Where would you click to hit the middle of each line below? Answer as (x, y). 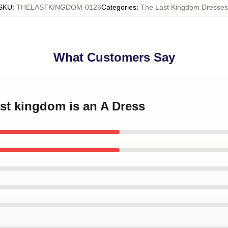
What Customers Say (114, 57)
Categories (119, 7)
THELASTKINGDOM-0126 (59, 7)
